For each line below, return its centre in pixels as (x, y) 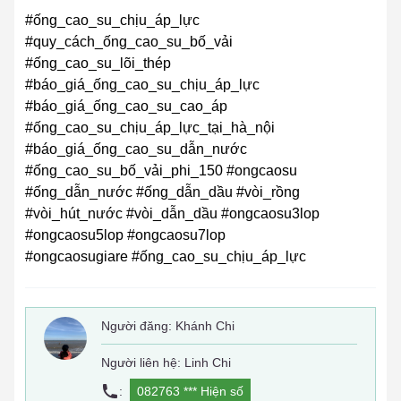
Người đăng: (138, 326)
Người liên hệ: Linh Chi (166, 363)
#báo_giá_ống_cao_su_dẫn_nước (136, 149)
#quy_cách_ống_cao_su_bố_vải (129, 42)
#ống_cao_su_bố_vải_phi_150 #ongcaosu (161, 171)
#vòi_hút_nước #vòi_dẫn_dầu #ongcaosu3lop (172, 214)
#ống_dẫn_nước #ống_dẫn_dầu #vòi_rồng (162, 192)
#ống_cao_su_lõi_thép (98, 64)
